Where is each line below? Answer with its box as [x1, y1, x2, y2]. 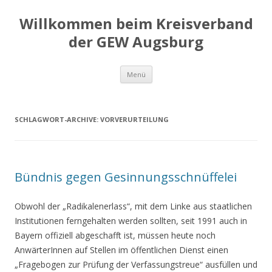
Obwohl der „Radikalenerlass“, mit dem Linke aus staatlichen [15, 200, 252, 212]
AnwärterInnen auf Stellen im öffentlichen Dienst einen [15, 244, 228, 256]
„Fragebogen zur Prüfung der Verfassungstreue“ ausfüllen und [15, 259, 257, 270]
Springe [152, 64, 182, 75]
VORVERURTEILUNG [100, 115, 169, 124]
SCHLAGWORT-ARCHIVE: [15, 115, 100, 124]
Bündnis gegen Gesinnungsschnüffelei [15, 169, 237, 185]
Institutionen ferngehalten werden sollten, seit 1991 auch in [15, 215, 247, 226]
